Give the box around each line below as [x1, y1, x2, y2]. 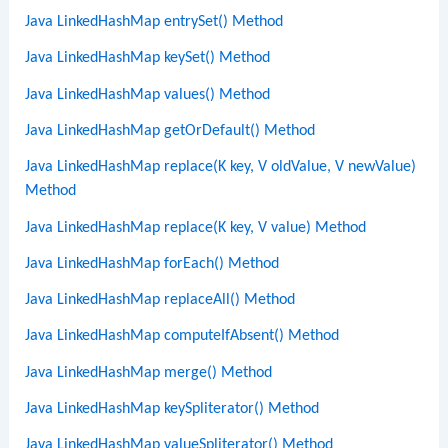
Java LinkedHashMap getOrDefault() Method [25, 122, 316, 139]
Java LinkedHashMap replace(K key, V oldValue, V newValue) [25, 159, 417, 176]
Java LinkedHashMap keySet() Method [25, 50, 271, 67]
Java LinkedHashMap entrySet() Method [25, 14, 284, 31]
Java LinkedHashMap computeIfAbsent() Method [25, 328, 340, 345]
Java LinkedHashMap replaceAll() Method [25, 292, 296, 309]
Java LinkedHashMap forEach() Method [25, 255, 280, 272]
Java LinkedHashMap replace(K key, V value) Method [25, 219, 367, 236]
